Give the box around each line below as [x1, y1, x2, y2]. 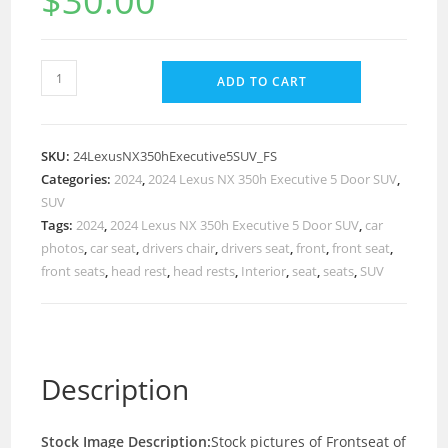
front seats [41, 262, 106, 280]
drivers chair [142, 239, 216, 257]
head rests [173, 262, 236, 280]
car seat [90, 239, 137, 257]
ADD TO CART [216, 73, 307, 90]
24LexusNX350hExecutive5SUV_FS [73, 147, 278, 165]
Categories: [41, 170, 115, 188]
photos [41, 239, 85, 257]
